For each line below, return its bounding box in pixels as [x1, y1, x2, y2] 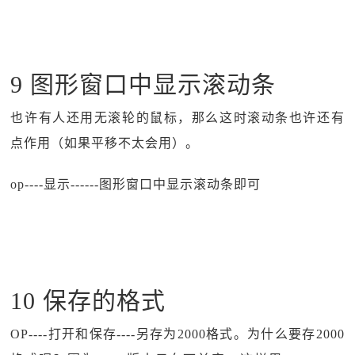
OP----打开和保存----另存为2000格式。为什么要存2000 [10, 327, 345, 341]
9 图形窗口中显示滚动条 [10, 71, 277, 97]
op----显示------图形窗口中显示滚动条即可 [10, 177, 261, 191]
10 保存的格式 [10, 288, 166, 314]
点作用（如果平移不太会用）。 [10, 136, 200, 150]
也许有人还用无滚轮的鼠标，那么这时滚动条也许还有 [10, 111, 345, 124]
